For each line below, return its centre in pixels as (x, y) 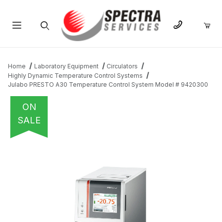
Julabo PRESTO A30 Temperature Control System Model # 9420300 (108, 85)
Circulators (122, 66)
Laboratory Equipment (66, 66)
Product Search (44, 49)
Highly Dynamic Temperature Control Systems (75, 76)
